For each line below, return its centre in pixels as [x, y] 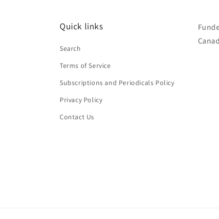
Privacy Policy [81, 100]
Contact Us [77, 117]
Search [70, 48]
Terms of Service [85, 66]
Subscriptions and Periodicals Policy [117, 83]
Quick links [81, 26]
